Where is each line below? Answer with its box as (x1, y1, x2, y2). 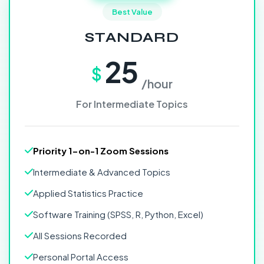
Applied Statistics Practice (33, 187, 143, 199)
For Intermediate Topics (76, 98, 188, 110)
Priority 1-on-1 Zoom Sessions (33, 145, 169, 156)
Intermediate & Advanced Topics (33, 166, 170, 177)
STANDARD (85, 29, 179, 46)
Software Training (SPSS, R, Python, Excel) (33, 209, 203, 220)
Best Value (111, 7, 153, 16)
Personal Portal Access (33, 251, 128, 262)
